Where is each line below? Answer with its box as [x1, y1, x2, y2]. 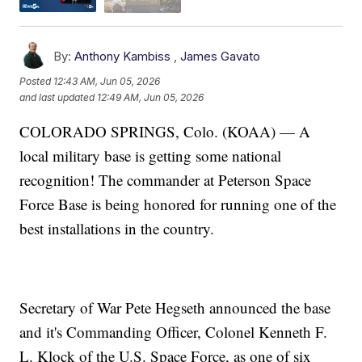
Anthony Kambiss [74, 48, 171, 64]
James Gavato [180, 48, 261, 64]
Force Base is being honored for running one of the [19, 193, 337, 214]
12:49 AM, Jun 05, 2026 [97, 91, 204, 104]
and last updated [19, 91, 95, 104]
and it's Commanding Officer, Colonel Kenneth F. [19, 321, 328, 342]
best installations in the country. [19, 217, 215, 238]
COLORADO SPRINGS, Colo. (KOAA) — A [19, 120, 311, 141]
